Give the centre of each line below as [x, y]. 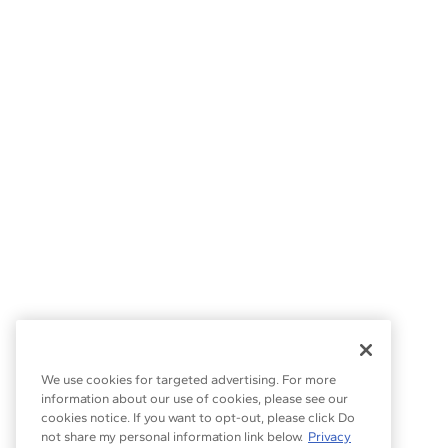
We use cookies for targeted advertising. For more [188, 380]
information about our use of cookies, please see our [194, 399]
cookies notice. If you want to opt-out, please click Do [198, 418]
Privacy [329, 437]
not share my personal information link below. [172, 437]
